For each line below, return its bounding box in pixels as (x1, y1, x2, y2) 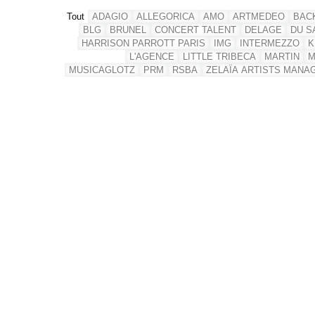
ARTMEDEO (232, 11, 285, 22)
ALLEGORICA (136, 11, 195, 22)
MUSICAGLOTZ (68, 64, 135, 75)
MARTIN (264, 51, 300, 62)
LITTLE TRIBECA (182, 51, 256, 62)
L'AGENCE (129, 51, 174, 62)
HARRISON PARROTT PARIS (81, 37, 205, 49)
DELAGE (244, 24, 282, 35)
